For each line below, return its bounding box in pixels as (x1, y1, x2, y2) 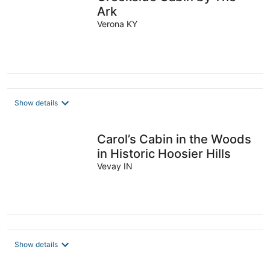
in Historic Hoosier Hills (97, 146, 231, 161)
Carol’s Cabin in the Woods (97, 131, 252, 146)
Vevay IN (97, 160, 133, 171)
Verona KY (97, 19, 138, 30)
